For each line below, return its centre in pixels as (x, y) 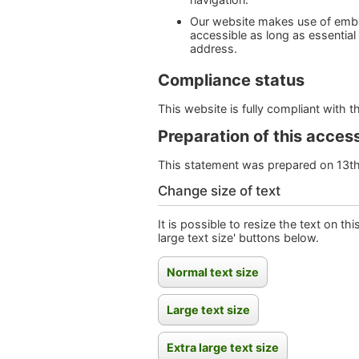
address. (214, 49)
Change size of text (219, 191)
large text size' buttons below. (238, 238)
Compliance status (231, 81)
